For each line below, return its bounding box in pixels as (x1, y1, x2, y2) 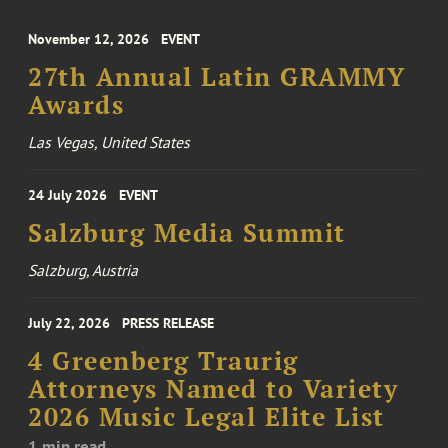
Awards (28, 89, 125, 122)
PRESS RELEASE (122, 314, 215, 333)
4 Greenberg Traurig (28, 345, 299, 378)
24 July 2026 (28, 186, 108, 205)
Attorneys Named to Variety (28, 373, 399, 406)
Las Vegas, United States (28, 132, 191, 153)
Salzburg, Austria (28, 260, 139, 281)
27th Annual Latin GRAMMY (28, 61, 406, 94)
